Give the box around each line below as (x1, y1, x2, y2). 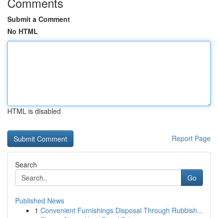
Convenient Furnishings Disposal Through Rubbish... (40, 205, 203, 215)
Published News (15, 196, 64, 205)
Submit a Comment (7, 14, 70, 24)
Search (15, 160, 37, 169)
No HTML (7, 26, 38, 36)
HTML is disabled (7, 106, 61, 116)
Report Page (172, 133, 211, 143)
